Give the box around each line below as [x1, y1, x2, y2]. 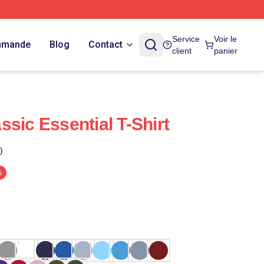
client [171, 46, 192, 55]
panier [213, 46, 237, 55]
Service [171, 34, 200, 44]
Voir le [213, 34, 237, 44]
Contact [88, 39, 123, 50]
